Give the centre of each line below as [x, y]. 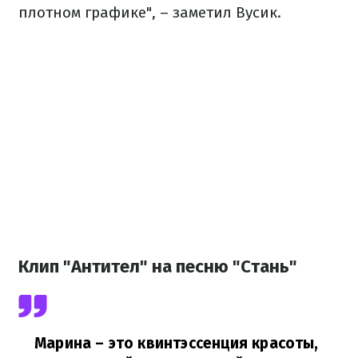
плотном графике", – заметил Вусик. [150, 12]
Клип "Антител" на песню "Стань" [158, 267]
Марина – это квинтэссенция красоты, [177, 344]
